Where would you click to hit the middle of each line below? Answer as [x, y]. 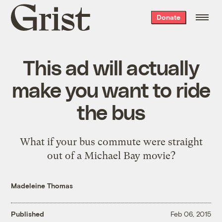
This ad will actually [111, 67]
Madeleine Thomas [42, 185]
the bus [111, 111]
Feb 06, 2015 [191, 214]
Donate [168, 17]
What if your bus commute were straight [111, 141]
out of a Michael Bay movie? [111, 155]
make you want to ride [111, 89]
